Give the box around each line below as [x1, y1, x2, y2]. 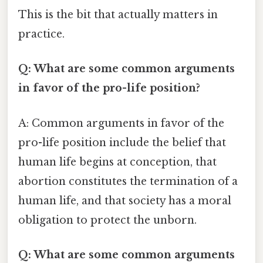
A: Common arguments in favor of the [18, 116, 224, 130]
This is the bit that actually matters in [18, 8, 218, 22]
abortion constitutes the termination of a [18, 174, 238, 188]
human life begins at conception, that [18, 155, 217, 168]
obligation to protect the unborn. [18, 213, 197, 227]
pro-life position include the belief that [18, 136, 226, 149]
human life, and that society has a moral [18, 194, 231, 207]
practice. [18, 28, 65, 41]
